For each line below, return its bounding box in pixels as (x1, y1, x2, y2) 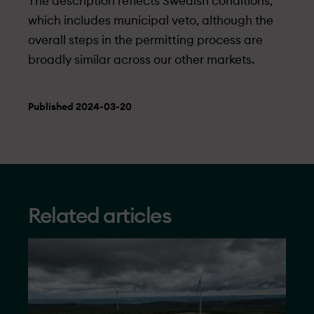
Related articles (28, 206, 170, 227)
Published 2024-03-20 (28, 102, 132, 112)
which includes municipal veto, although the (28, 15, 273, 27)
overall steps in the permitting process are (28, 34, 263, 46)
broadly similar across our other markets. (28, 54, 254, 66)
